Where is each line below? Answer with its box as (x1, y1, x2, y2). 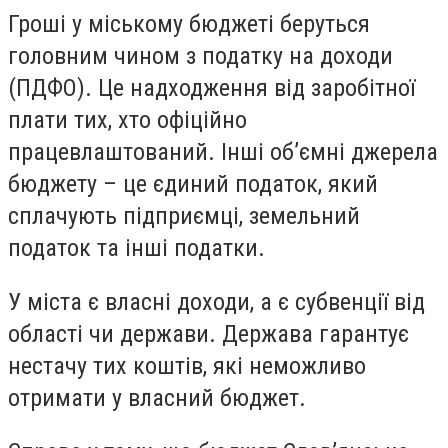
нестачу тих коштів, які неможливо (8, 351, 366, 380)
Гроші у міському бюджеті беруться (8, 10, 370, 39)
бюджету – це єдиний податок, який (8, 170, 378, 199)
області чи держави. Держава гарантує (8, 319, 409, 348)
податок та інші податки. (8, 234, 265, 263)
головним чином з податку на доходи (8, 42, 393, 71)
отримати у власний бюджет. (8, 383, 306, 412)
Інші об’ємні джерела (221, 138, 438, 167)
